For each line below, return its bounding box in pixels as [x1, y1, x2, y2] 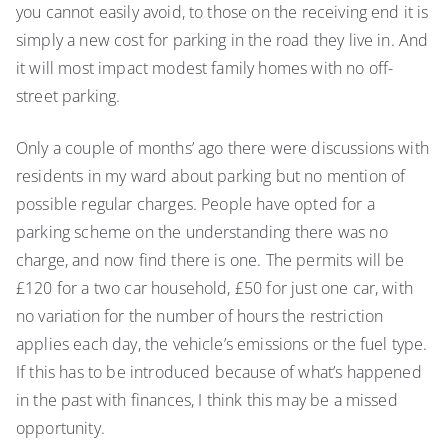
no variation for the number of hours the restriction [16, 305, 384, 327]
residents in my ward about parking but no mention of [16, 165, 406, 187]
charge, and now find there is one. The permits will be [16, 249, 405, 271]
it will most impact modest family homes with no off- [16, 57, 394, 79]
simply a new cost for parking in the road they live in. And [16, 29, 429, 51]
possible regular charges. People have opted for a [16, 193, 375, 215]
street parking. [16, 85, 125, 107]
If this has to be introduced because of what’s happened [16, 361, 422, 383]
